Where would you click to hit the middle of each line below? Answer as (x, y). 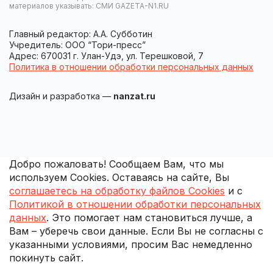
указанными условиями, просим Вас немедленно (131, 244)
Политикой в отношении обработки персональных (135, 204)
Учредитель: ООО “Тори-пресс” (77, 44)
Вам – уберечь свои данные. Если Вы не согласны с (136, 231)
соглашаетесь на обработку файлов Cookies (117, 190)
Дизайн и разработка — (61, 96)
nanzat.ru (134, 96)
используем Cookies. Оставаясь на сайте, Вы (119, 177)
